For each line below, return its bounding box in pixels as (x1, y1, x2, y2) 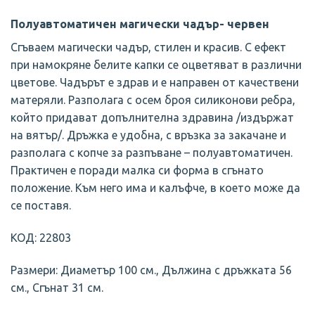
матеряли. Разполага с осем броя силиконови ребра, (11, 94, 295, 107)
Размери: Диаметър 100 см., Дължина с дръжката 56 (11, 263, 292, 276)
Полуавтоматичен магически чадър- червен (11, 18, 269, 31)
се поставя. (11, 199, 71, 212)
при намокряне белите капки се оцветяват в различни (11, 58, 302, 72)
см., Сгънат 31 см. (11, 281, 103, 294)
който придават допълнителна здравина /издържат (11, 111, 294, 124)
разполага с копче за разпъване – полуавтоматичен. (11, 146, 292, 160)
